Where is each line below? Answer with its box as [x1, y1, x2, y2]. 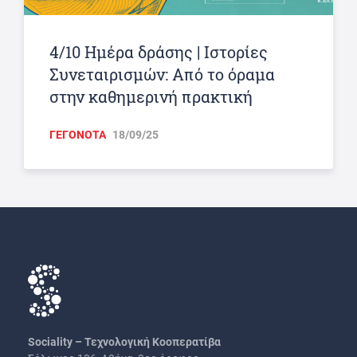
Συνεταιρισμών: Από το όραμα [49, 63, 275, 84]
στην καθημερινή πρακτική [49, 85, 253, 107]
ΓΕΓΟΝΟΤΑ [49, 127, 106, 141]
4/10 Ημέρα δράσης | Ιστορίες [49, 41, 268, 62]
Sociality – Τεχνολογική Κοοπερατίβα [28, 335, 221, 348]
